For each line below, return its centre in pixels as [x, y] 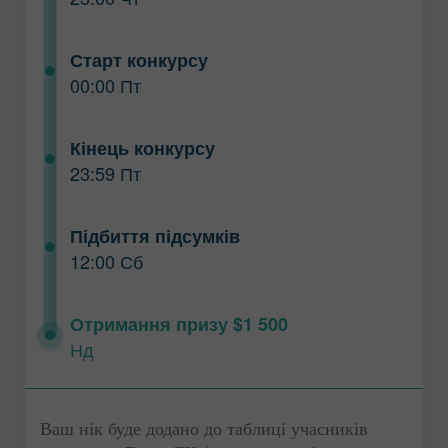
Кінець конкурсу [142, 147]
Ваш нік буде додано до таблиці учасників [204, 428]
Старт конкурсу [138, 59]
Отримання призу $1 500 [178, 323]
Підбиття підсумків [154, 235]
